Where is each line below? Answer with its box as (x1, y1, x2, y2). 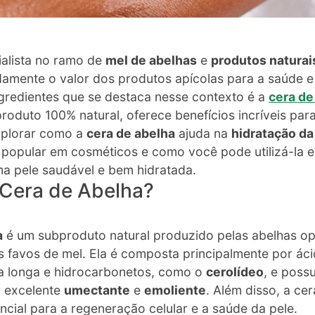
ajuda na (175, 125, 231, 141)
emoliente (144, 282, 206, 297)
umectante (64, 282, 130, 297)
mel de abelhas (105, 52, 197, 67)
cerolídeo (206, 264, 264, 279)
